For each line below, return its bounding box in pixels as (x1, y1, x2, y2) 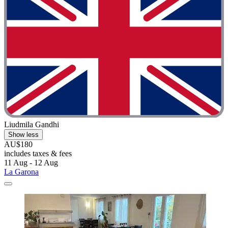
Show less (8, 130, 39, 138)
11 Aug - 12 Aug (4, 158, 58, 167)
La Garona (4, 167, 39, 176)
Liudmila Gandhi (4, 120, 59, 129)
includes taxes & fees (4, 149, 72, 158)
